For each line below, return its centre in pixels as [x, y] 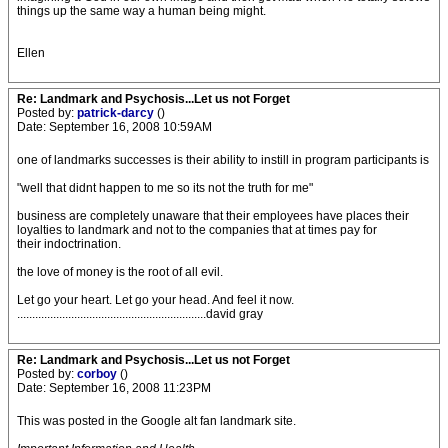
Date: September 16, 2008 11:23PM [114, 388]
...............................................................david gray [140, 314]
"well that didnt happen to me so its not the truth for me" [165, 188]
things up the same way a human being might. [141, 11]
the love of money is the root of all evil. [120, 272]
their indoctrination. [69, 244]
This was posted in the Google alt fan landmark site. [156, 421]
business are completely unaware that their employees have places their [213, 216]
